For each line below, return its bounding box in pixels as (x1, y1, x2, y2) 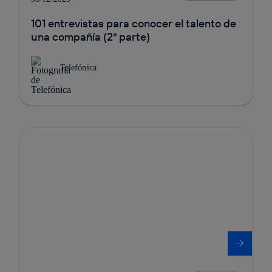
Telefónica (59, 63, 97, 72)
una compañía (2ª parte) (30, 29, 150, 44)
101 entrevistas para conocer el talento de (30, 16, 236, 30)
